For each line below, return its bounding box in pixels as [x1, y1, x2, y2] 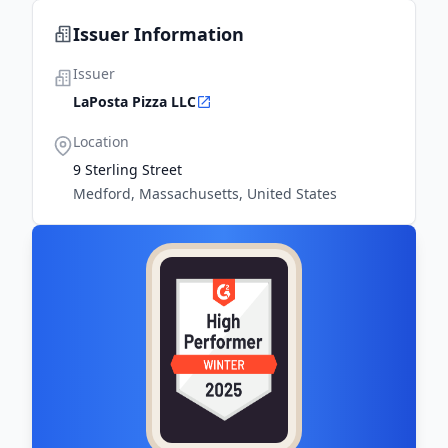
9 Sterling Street [73, 160, 182, 179]
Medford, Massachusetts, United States [73, 184, 337, 203]
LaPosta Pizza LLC [73, 92, 196, 111]
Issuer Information [73, 22, 244, 46]
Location [73, 132, 129, 151]
